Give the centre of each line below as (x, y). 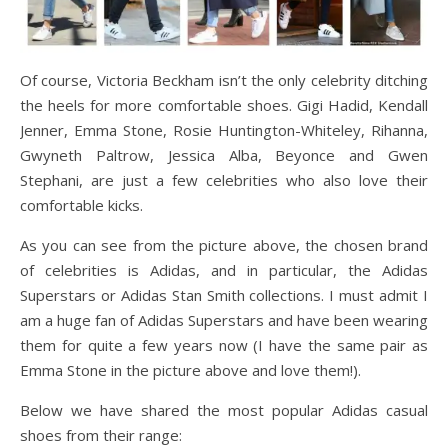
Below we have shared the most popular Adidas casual (224, 409)
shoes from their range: (101, 434)
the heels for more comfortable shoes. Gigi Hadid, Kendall (224, 104)
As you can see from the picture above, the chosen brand (224, 244)
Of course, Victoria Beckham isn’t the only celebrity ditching (224, 79)
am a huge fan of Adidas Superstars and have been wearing (224, 319)
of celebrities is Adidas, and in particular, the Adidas (224, 269)
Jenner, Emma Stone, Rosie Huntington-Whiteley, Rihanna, (224, 129)
